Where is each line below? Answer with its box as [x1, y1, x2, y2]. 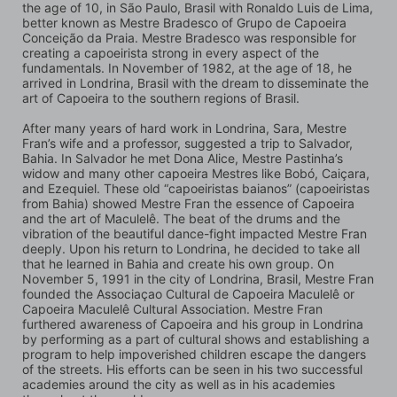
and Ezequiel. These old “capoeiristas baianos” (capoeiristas [22, 180, 370, 196]
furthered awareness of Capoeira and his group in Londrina [22, 315, 363, 331]
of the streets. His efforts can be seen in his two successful [22, 361, 362, 377]
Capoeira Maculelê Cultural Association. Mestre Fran [22, 300, 323, 316]
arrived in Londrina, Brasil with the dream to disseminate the [22, 74, 369, 90]
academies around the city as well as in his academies [22, 376, 335, 392]
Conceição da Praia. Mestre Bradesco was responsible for [22, 29, 356, 45]
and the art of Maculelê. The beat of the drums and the [22, 210, 340, 226]
